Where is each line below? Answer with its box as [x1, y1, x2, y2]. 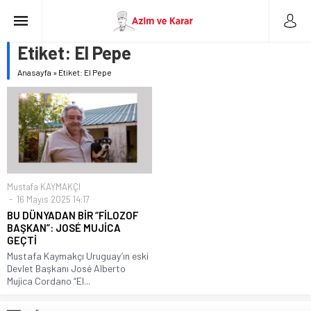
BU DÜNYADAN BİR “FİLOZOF [7, 209, 138, 222]
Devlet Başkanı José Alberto [7, 262, 126, 275]
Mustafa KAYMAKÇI [7, 181, 81, 193]
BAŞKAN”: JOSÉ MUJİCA [7, 221, 121, 235]
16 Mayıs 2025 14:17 [15, 194, 90, 205]
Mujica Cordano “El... [7, 275, 90, 287]
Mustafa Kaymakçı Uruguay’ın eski [7, 250, 149, 262]
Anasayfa [17, 67, 51, 77]
